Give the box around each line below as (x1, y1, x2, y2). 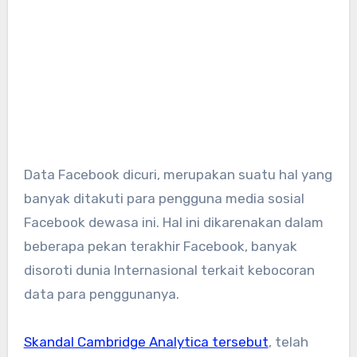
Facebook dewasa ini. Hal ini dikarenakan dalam (23, 214, 324, 231)
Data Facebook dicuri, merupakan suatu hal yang (23, 167, 33, 183)
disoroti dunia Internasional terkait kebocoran (23, 262, 315, 279)
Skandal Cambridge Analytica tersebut (23, 334, 269, 351)
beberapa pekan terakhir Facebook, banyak (23, 238, 297, 255)
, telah (268, 334, 308, 351)
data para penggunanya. (23, 286, 179, 303)
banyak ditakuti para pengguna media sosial (23, 190, 304, 207)
